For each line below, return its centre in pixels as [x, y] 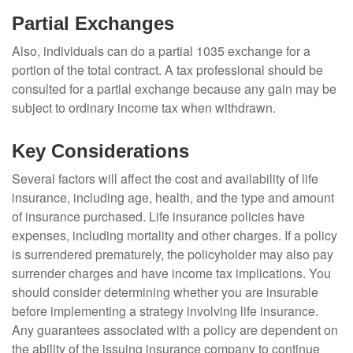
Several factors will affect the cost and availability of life [165, 179]
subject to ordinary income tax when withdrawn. [144, 108]
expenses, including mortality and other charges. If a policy [175, 236]
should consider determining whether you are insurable [165, 292]
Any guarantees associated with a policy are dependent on [175, 330]
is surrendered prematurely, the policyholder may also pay [173, 255]
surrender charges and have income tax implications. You [171, 273]
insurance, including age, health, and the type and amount [173, 198]
